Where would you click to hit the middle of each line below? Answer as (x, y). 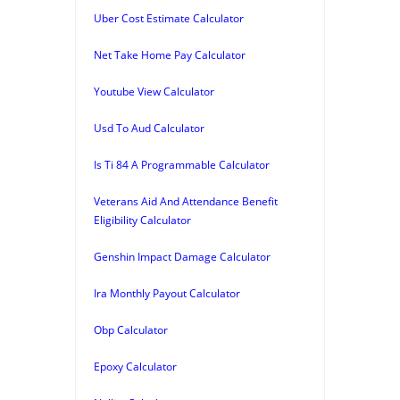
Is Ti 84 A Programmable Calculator (182, 164)
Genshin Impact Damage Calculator (182, 256)
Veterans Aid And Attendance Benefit (186, 201)
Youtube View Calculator (154, 91)
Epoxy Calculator (135, 366)
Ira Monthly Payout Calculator (167, 293)
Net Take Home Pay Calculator (170, 54)
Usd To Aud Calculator (149, 128)
